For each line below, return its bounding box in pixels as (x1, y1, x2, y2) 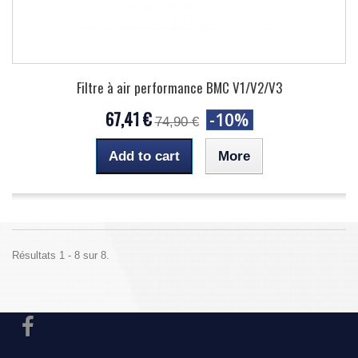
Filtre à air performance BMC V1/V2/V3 (76, 78, 282, 97)
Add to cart (108, 149, 180, 164)
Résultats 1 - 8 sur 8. (12, 249, 109, 261)
